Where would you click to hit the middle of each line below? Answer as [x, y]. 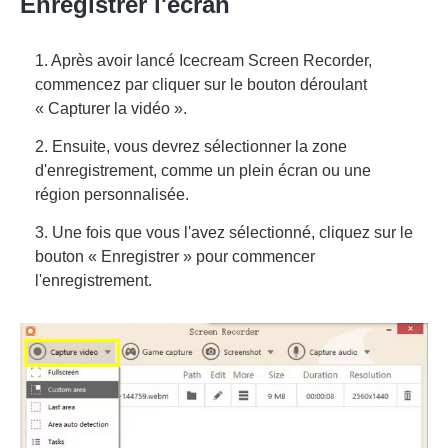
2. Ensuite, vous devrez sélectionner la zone [191, 146]
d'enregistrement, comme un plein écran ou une [203, 170]
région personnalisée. [112, 194]
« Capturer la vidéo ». [111, 108]
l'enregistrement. [93, 280]
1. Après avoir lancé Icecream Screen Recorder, [203, 60]
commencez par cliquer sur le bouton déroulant [201, 84]
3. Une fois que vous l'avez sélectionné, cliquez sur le [224, 232]
